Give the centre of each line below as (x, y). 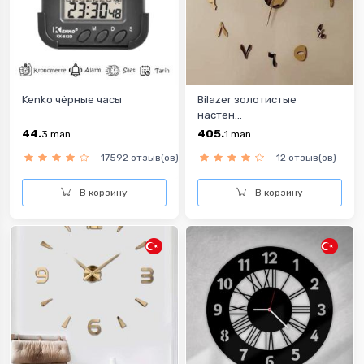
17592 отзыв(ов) (140, 157)
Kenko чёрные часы (72, 99)
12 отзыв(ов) (306, 157)
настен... (220, 115)
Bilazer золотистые (247, 99)
